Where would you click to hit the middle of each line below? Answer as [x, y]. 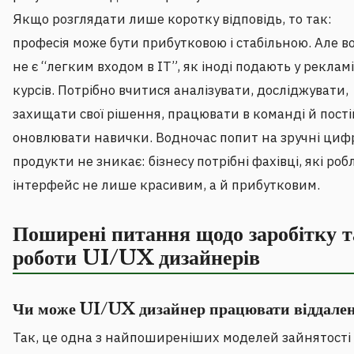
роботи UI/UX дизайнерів [136, 258]
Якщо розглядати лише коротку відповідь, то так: [172, 19]
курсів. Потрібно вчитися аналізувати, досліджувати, [181, 90]
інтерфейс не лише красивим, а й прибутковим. [166, 185]
